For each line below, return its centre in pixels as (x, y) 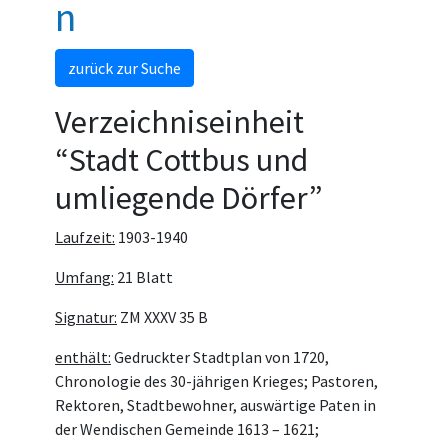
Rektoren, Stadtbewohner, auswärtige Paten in (215, 405)
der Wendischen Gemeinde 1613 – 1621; (187, 429)
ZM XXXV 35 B (162, 317)
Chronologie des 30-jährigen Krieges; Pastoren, (216, 381)
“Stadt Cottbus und (181, 160)
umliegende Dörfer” (189, 198)
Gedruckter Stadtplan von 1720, (220, 357)
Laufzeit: (85, 237)
